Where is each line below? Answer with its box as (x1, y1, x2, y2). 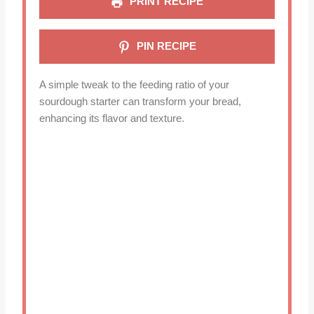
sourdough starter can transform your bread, (39, 96, 241, 108)
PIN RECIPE (134, 41, 197, 53)
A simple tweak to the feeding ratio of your (39, 79, 229, 91)
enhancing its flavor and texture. (39, 113, 184, 125)
